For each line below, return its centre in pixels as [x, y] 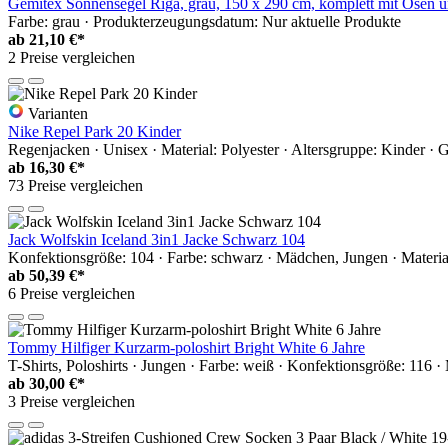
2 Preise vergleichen [71, 57]
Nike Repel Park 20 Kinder [94, 131]
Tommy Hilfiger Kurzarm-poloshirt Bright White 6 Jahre [186, 347]
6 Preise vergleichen [71, 293]
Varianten [56, 113]
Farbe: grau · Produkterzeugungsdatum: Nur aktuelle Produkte [204, 21]
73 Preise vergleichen [75, 185]
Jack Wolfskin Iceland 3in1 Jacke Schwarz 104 [156, 239]
